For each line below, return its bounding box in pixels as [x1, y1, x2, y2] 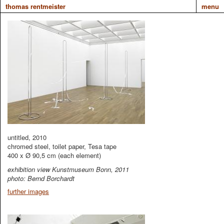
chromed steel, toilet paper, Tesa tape [7, 141, 116, 151]
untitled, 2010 [7, 132, 46, 142]
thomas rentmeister [5, 1, 65, 11]
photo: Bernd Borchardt [7, 173, 74, 183]
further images [7, 186, 49, 196]
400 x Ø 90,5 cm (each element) [7, 150, 101, 160]
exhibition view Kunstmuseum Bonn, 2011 [7, 164, 129, 174]
